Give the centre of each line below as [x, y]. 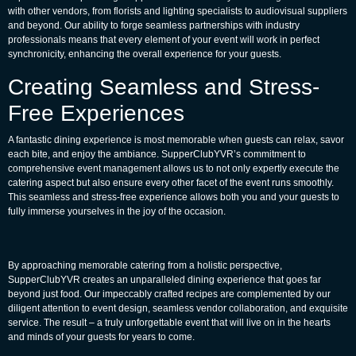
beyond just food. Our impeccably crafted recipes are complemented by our [169, 294]
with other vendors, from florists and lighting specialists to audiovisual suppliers [178, 12]
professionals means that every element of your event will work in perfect [164, 40]
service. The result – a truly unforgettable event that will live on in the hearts [169, 323]
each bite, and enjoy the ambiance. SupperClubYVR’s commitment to [157, 155]
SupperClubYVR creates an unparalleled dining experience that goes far [164, 280]
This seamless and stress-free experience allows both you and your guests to [174, 197]
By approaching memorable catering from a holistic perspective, [145, 266]
